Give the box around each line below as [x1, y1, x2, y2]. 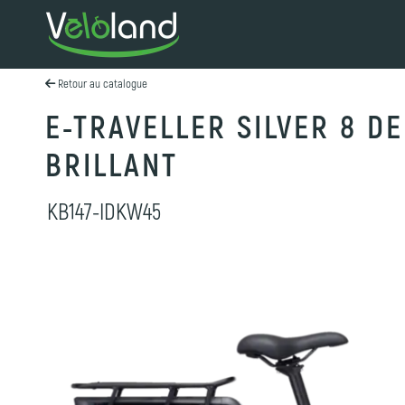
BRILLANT [45, 145, 178, 184]
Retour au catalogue [55, 76, 147, 91]
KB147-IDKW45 [47, 197, 161, 225]
